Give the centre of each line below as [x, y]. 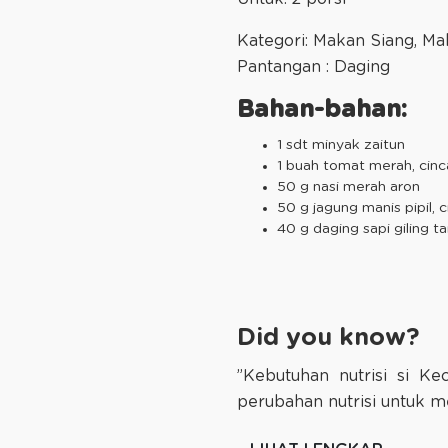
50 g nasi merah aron [348, 187]
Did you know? [328, 338]
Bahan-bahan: [322, 110]
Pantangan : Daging [313, 67]
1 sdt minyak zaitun [341, 145]
